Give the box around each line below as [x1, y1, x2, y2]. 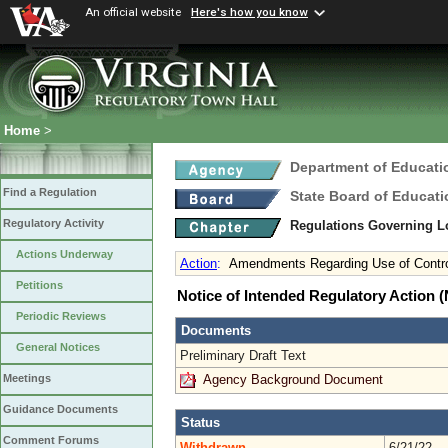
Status [181, 414, 220, 430]
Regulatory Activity [3, 217, 104, 230]
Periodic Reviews [16, 310, 106, 323]
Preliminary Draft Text [180, 347, 306, 363]
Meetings [3, 372, 51, 385]
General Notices [16, 341, 100, 354]
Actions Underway [16, 248, 113, 261]
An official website [85, 5, 181, 19]
